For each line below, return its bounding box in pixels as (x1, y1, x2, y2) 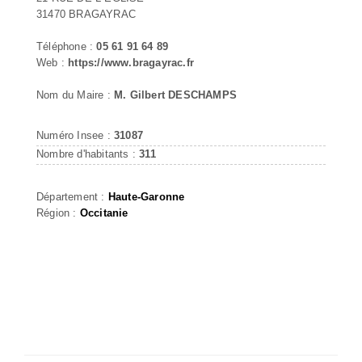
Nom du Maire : (36, 88, 114, 101)
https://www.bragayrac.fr (68, 56, 195, 69)
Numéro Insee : (36, 128, 114, 141)
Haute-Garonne (107, 190, 185, 203)
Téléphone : (36, 40, 97, 53)
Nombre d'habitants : (36, 147, 140, 160)
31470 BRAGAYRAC (36, 7, 136, 20)
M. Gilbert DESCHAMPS (114, 88, 237, 101)
